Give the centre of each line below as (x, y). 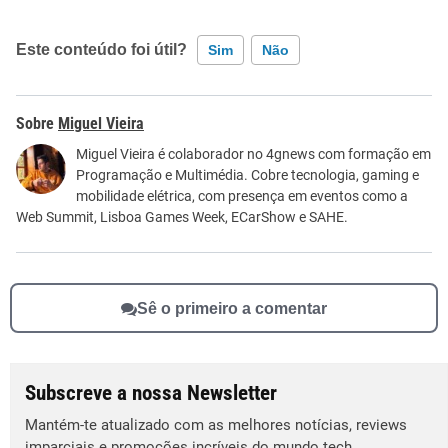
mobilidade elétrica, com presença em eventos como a (242, 196)
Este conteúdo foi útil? (101, 50)
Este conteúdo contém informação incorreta (179, 114)
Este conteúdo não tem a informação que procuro (196, 153)
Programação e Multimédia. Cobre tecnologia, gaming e (247, 175)
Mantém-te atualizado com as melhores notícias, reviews (216, 425)
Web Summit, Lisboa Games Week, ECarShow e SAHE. (182, 217)
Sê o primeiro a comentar (232, 308)
